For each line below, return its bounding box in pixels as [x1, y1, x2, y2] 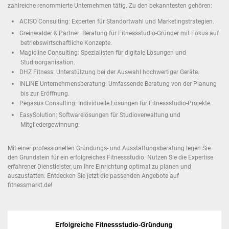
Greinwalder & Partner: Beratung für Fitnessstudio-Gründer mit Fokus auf [19, 29, 219, 37]
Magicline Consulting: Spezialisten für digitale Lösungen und [19, 49, 186, 56]
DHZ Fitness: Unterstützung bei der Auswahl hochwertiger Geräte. [19, 68, 199, 76]
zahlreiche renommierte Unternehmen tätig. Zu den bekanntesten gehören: [8, 2, 212, 9]
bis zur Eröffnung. [20, 89, 70, 97]
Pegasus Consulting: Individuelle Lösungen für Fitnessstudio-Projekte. [19, 99, 212, 107]
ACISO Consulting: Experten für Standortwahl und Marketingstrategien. [19, 17, 214, 25]
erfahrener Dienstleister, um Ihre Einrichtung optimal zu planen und [8, 163, 191, 171]
